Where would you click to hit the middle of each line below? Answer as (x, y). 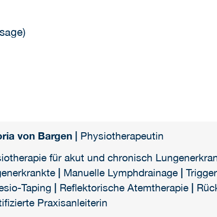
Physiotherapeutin (122, 136)
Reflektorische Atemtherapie (126, 188)
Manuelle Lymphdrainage (121, 173)
